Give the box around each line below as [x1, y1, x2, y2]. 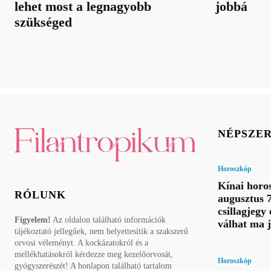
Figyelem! [15, 215, 51, 225]
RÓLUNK [15, 189, 66, 201]
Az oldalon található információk [51, 215, 166, 225]
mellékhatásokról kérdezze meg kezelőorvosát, [15, 250, 173, 260]
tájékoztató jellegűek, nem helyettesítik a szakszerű [15, 227, 188, 237]
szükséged [15, 14, 72, 30]
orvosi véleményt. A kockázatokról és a [15, 238, 148, 248]
